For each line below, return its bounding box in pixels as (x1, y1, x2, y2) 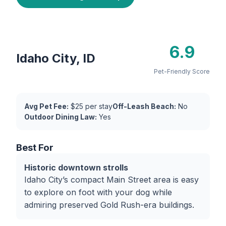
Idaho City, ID (16, 51, 95, 66)
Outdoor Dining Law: (24, 112, 97, 121)
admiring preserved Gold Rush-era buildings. (24, 200, 194, 210)
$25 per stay (69, 102, 112, 110)
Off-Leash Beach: (112, 102, 176, 110)
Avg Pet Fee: (24, 102, 69, 110)
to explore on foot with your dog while (24, 187, 172, 197)
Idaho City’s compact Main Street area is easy (24, 175, 199, 185)
